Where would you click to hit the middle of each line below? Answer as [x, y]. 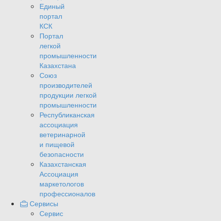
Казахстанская [63, 164]
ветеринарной [62, 134]
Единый [52, 6]
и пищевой [57, 144]
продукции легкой [68, 95]
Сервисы [44, 203]
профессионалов [67, 194]
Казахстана [58, 65]
